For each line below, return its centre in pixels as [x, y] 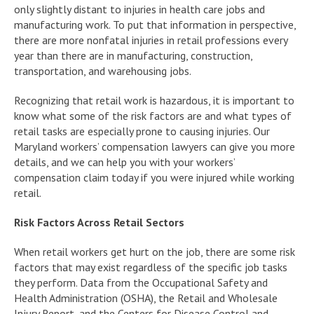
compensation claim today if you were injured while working [154, 177]
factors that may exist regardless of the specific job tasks [151, 267]
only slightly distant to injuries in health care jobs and [139, 9]
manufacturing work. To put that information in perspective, [155, 24]
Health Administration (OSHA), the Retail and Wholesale [146, 298]
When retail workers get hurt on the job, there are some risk [155, 251]
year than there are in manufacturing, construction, [133, 55]
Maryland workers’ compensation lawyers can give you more [155, 146]
